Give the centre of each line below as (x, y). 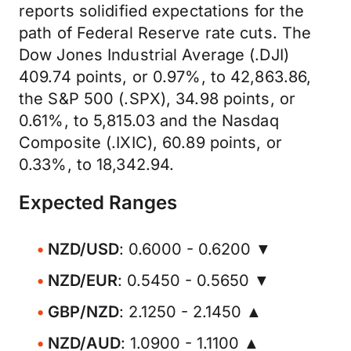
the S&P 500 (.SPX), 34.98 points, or (157, 99)
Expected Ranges (98, 203)
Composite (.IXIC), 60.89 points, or (150, 143)
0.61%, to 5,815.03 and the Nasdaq (149, 121)
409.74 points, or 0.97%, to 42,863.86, (165, 77)
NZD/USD (83, 249)
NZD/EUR (83, 280)
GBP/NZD (83, 312)
